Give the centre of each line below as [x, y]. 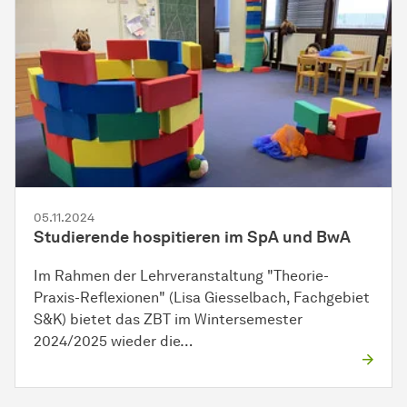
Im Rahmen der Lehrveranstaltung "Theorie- [181, 275]
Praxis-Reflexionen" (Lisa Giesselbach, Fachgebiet [202, 297]
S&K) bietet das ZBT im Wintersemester [168, 319]
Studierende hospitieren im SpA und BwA [192, 237]
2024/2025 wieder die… [114, 341]
